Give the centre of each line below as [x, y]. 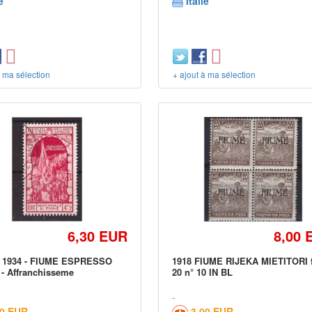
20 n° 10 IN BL [203, 272]
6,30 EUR [98, 236]
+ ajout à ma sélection [214, 74]
